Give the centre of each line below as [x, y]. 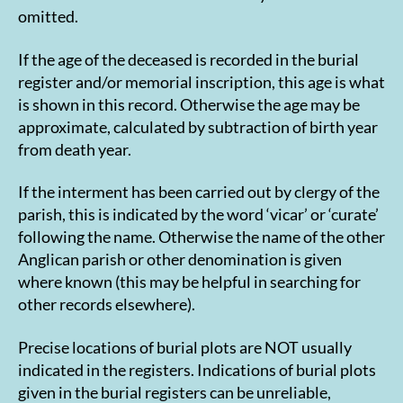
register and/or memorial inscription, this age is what [201, 81]
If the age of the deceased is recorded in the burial [188, 59]
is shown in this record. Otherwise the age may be [189, 104]
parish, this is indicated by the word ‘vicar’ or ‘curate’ [198, 215]
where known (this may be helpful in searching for [189, 282]
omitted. [48, 17]
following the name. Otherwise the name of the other [201, 237]
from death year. [75, 149]
